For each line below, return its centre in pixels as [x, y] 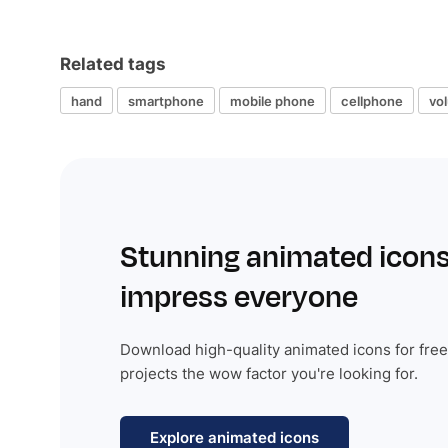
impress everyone [239, 297]
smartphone [166, 100]
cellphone [372, 100]
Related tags [113, 64]
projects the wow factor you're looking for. [269, 373]
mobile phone [272, 100]
